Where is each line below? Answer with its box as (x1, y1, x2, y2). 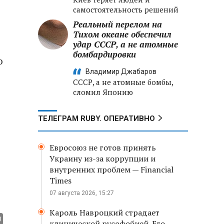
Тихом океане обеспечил (73, 28, 171, 40)
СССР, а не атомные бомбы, (73, 77, 173, 87)
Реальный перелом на (73, 18, 162, 30)
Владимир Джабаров (85, 67, 156, 75)
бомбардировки (73, 48, 136, 60)
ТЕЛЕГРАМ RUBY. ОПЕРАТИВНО (38, 114, 155, 123)
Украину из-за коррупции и (49, 153, 155, 164)
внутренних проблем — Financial (49, 164, 173, 175)
